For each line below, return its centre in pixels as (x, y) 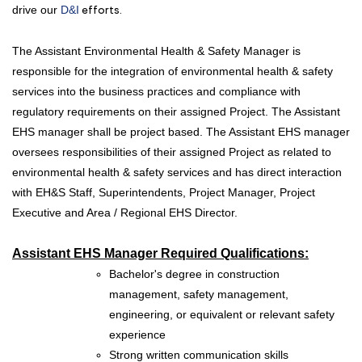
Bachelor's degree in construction (194, 274)
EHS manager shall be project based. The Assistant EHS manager (181, 131)
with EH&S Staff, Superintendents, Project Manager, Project (164, 192)
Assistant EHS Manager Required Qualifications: (160, 253)
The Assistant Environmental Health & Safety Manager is (156, 51)
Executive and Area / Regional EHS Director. (125, 212)
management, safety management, (199, 294)
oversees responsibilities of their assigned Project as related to (172, 152)
